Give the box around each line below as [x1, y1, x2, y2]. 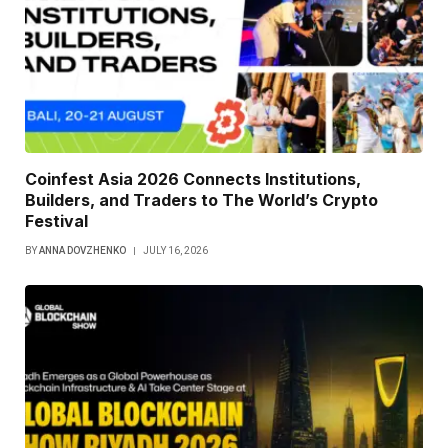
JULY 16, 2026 [143, 244, 208, 256]
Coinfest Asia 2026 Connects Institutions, [25, 168, 361, 189]
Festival [25, 210, 88, 231]
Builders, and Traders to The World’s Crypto [25, 189, 378, 210]
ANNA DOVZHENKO [39, 244, 126, 256]
